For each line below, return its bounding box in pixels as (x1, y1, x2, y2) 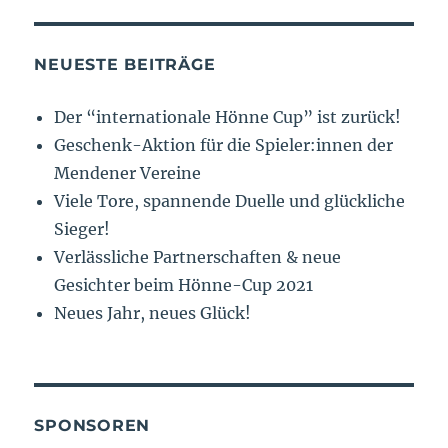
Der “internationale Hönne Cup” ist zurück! (54, 107, 402, 128)
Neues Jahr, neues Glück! (54, 303, 252, 324)
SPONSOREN (34, 416, 151, 436)
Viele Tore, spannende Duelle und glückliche (54, 191, 406, 212)
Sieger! (54, 219, 111, 240)
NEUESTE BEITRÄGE (34, 55, 216, 75)
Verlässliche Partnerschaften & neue (54, 247, 342, 268)
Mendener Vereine (54, 163, 202, 184)
